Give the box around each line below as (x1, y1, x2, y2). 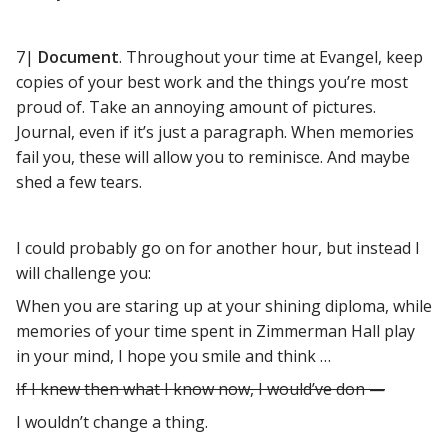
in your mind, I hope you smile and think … (16, 345, 331, 368)
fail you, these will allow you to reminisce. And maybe (16, 146, 410, 169)
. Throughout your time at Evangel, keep (119, 46, 423, 69)
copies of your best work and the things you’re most (16, 71, 408, 94)
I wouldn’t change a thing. (16, 411, 208, 434)
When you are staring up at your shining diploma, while (16, 295, 432, 318)
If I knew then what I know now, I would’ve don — (16, 378, 385, 401)
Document (38, 46, 119, 69)
